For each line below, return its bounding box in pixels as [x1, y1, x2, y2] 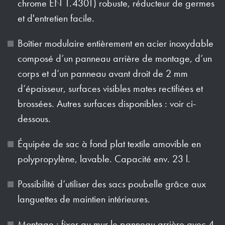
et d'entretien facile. [18, 12, 94, 24]
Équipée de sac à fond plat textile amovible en [18, 137, 201, 150]
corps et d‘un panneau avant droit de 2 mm [18, 67, 188, 79]
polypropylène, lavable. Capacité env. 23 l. [18, 152, 190, 165]
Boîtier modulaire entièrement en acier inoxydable [18, 37, 213, 49]
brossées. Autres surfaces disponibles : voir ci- [18, 97, 196, 109]
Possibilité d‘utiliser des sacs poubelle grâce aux [18, 177, 206, 190]
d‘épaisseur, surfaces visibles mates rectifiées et [18, 82, 203, 94]
